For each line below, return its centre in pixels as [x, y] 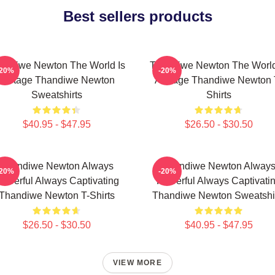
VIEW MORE [137, 263]
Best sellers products [137, 16]
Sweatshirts [56, 95]
